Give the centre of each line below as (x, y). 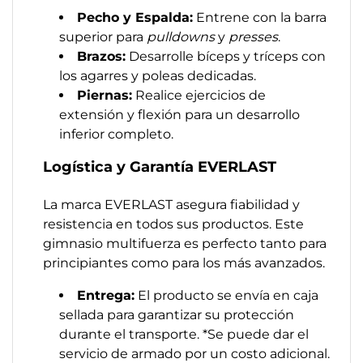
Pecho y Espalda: (135, 17)
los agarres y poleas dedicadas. (158, 76)
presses (253, 37)
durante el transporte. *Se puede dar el (184, 334)
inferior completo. (116, 134)
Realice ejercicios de (199, 95)
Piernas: (105, 95)
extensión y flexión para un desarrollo (179, 115)
